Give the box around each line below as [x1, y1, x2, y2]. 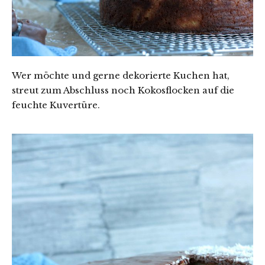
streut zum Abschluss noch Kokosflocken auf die [12, 85, 234, 96]
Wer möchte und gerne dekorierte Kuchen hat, [12, 70, 230, 82]
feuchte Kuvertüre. [12, 99, 100, 111]
